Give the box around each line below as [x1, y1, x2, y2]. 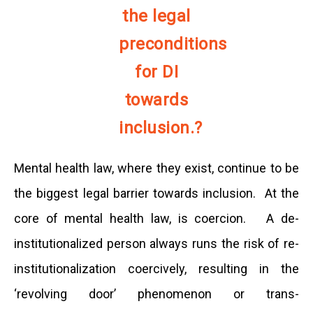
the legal [122, 6, 191, 26]
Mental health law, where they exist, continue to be [14, 161, 299, 175]
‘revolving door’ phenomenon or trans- [14, 286, 299, 301]
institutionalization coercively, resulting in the [14, 261, 299, 276]
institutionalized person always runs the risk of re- [14, 236, 299, 251]
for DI [135, 62, 178, 82]
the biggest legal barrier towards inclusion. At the [14, 186, 299, 201]
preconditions [119, 34, 227, 54]
